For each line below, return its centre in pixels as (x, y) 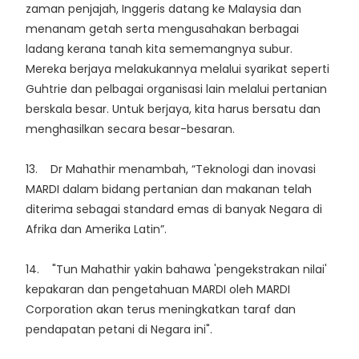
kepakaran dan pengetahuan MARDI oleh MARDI (158, 290)
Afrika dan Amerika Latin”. (96, 230)
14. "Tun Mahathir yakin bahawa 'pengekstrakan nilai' (176, 270)
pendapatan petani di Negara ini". (119, 330)
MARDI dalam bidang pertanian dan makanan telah (169, 190)
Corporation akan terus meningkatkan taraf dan (161, 310)
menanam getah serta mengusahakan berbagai (162, 29)
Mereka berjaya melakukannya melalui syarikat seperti (177, 69)
